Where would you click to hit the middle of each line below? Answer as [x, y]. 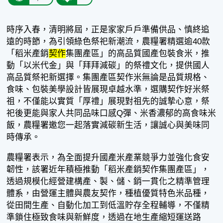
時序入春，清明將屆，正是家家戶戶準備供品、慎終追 [108, 29]
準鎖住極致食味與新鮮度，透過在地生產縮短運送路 [104, 217]
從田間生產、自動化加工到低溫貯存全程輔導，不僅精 [108, 205]
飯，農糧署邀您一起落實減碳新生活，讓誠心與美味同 [108, 125]
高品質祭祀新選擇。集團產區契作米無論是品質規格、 [108, 77]
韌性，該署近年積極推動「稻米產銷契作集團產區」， [108, 169]
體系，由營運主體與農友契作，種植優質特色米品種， [108, 193]
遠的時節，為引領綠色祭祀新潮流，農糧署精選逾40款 [109, 41]
